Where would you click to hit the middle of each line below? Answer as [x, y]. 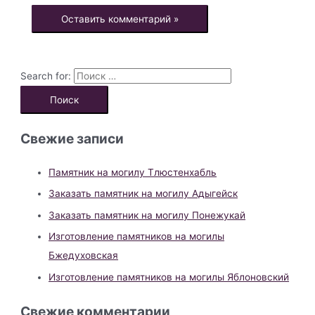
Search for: [46, 76]
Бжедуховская [84, 256]
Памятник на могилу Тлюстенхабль [133, 173]
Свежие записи [72, 139]
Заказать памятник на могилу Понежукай [147, 215]
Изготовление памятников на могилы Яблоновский [169, 277]
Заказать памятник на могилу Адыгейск [143, 194]
